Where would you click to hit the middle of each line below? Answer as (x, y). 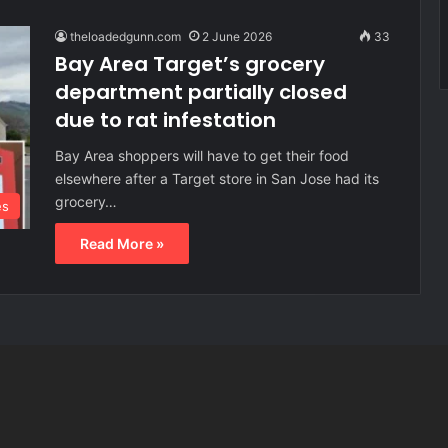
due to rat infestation (165, 119)
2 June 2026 (237, 36)
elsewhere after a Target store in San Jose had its (217, 178)
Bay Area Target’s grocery (190, 63)
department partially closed (201, 91)
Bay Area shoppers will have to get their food (202, 155)
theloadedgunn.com (125, 36)
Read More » (122, 243)
